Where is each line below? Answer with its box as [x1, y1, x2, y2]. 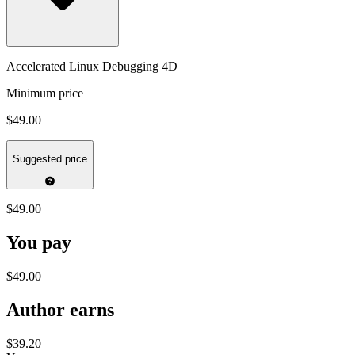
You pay [6, 232, 71, 254]
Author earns [6, 300, 114, 321]
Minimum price [6, 86, 83, 100]
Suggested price [13, 153, 87, 166]
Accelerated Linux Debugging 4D [6, 59, 177, 73]
